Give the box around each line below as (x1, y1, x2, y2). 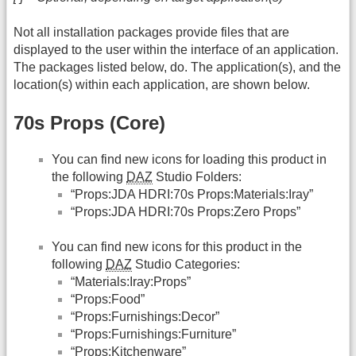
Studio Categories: (132, 257, 240, 272)
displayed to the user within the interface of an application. (14, 43, 339, 57)
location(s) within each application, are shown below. (14, 78, 310, 92)
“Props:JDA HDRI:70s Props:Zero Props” (71, 204, 300, 219)
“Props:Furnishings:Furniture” (71, 327, 236, 342)
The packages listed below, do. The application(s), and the (14, 60, 341, 75)
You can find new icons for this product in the (52, 240, 302, 254)
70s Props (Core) (14, 111, 165, 133)
